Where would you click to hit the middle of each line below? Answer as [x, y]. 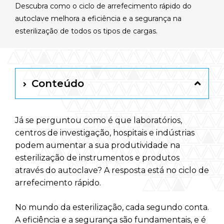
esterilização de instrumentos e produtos [97, 158]
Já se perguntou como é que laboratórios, [98, 120]
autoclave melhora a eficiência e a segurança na [98, 19]
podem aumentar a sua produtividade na [97, 145]
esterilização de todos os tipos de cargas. [86, 31]
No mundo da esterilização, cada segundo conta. [112, 207]
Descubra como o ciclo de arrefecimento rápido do [103, 6]
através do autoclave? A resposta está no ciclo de [112, 170]
